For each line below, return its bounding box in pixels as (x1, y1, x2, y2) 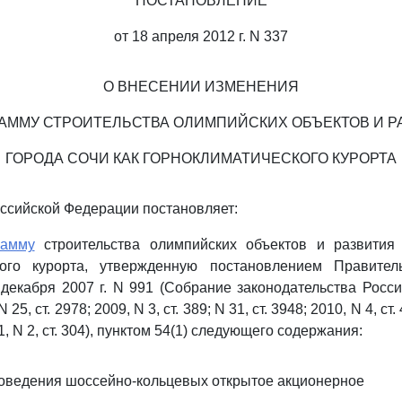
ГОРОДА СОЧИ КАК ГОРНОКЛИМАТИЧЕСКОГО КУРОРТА (5, 151, 397, 166)
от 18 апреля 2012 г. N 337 (114, 29, 288, 44)
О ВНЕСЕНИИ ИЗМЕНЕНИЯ (103, 79, 299, 94)
